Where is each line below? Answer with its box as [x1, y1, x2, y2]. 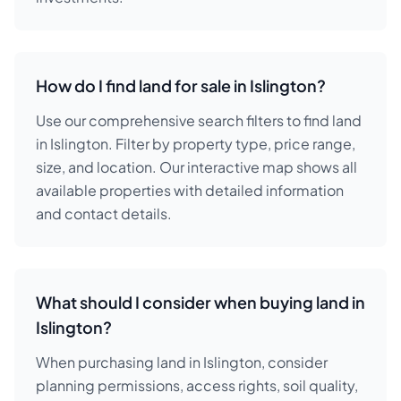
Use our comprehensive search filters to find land [36, 111, 362, 130]
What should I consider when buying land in [36, 292, 365, 312]
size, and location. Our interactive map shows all [36, 158, 357, 176]
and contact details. [36, 204, 172, 223]
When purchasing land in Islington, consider [36, 353, 328, 371]
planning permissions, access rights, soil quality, [36, 376, 358, 395]
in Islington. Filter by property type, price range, [36, 134, 355, 153]
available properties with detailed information [36, 181, 344, 200]
